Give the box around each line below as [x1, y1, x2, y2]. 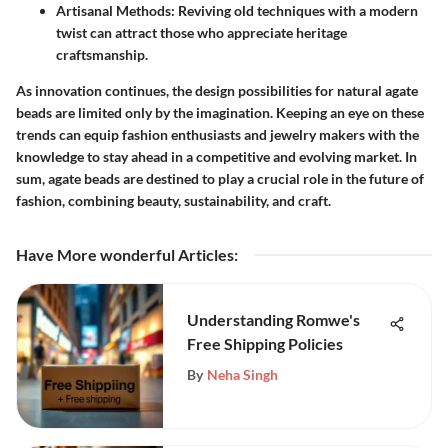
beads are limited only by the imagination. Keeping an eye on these [16, 103, 424, 121]
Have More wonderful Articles [16, 244, 234, 264]
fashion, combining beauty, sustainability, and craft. [16, 191, 331, 209]
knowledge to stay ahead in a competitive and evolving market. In [16, 147, 417, 165]
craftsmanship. [56, 45, 148, 63]
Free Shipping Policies [187, 333, 343, 353]
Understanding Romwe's [187, 309, 360, 329]
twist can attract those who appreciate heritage [56, 23, 347, 41]
